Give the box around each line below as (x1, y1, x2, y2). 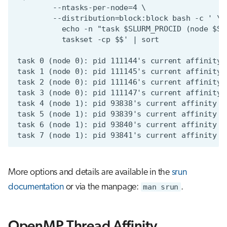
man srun (143, 182, 178, 192)
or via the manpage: (63, 182, 141, 192)
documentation (8, 182, 64, 192)
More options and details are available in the (8, 167, 172, 177)
